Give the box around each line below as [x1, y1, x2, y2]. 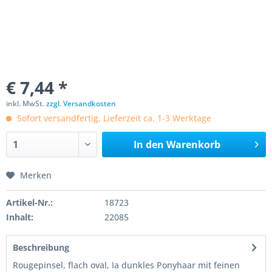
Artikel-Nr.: [6, 197, 53, 208]
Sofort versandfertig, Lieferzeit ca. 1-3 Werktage [15, 112, 211, 124]
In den [133, 138, 164, 151]
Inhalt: [6, 211, 33, 223]
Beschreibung [13, 242, 69, 253]
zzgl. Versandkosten [46, 98, 116, 109]
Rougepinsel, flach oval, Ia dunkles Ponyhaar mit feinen [13, 259, 240, 271]
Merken [20, 169, 52, 181]
